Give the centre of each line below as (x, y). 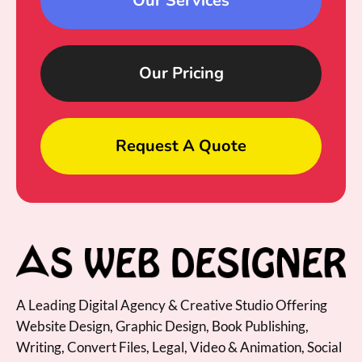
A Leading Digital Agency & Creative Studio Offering (172, 305)
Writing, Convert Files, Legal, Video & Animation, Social (179, 347)
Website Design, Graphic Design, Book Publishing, (162, 326)
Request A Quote (181, 145)
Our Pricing (181, 73)
